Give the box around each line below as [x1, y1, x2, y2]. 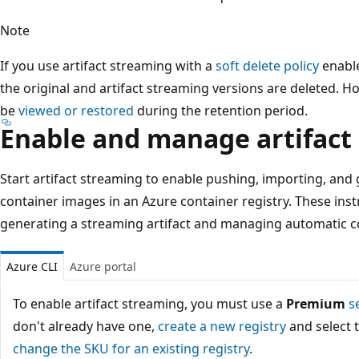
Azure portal [70, 258, 136, 274]
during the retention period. [134, 101, 308, 119]
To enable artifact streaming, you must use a [13, 294, 286, 313]
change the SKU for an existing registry [13, 339, 249, 357]
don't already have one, [13, 317, 158, 335]
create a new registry [158, 317, 286, 335]
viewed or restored [18, 101, 134, 119]
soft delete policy [216, 56, 319, 75]
